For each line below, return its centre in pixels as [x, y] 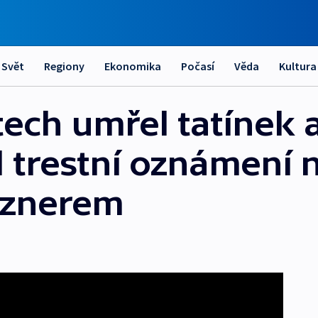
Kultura [298, 66]
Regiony [64, 66]
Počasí [198, 66]
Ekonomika [133, 66]
